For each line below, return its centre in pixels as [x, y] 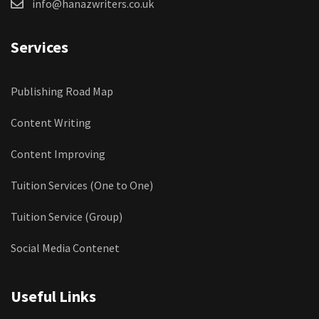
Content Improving [58, 153]
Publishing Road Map [62, 91]
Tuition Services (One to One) [82, 185]
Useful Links [53, 296]
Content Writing [51, 122]
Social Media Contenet [65, 247]
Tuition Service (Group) [67, 216]
